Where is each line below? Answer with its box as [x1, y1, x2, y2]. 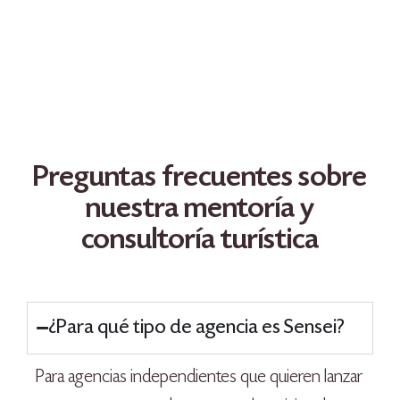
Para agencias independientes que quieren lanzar [36, 368, 362, 388]
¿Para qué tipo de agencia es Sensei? [48, 318, 345, 339]
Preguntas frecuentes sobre [33, 164, 367, 195]
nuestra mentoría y [86, 196, 314, 226]
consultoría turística [81, 227, 319, 257]
